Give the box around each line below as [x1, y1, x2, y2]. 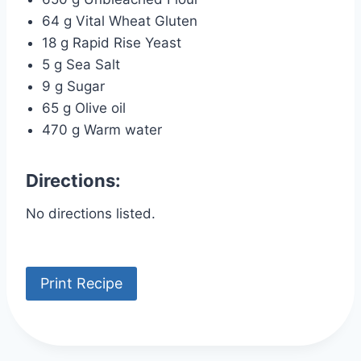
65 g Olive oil [42, 99, 127, 116]
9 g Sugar [42, 77, 106, 94]
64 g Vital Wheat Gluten [42, 12, 198, 29]
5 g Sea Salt [42, 56, 121, 73]
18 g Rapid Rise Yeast [42, 34, 182, 51]
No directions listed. [26, 205, 156, 222]
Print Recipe [40, 274, 122, 292]
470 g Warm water [42, 121, 163, 138]
